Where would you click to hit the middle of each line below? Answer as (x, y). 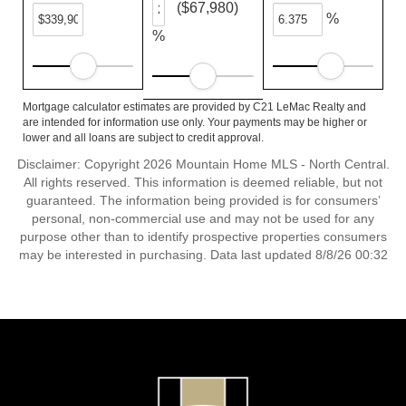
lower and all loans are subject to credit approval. (143, 138)
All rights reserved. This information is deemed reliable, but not (203, 182)
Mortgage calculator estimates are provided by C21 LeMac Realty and (194, 107)
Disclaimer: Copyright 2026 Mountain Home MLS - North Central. (203, 164)
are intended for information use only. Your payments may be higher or (195, 122)
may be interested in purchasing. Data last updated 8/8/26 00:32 (203, 255)
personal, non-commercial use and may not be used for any (203, 218)
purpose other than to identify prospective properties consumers (203, 237)
